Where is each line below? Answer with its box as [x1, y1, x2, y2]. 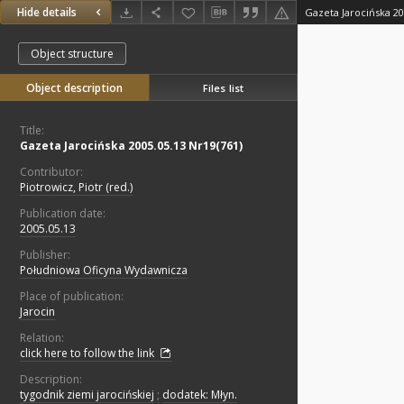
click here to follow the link [20, 345, 157, 362]
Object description [26, 80, 123, 96]
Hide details [17, 5, 77, 21]
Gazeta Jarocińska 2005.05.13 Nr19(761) [20, 138, 243, 154]
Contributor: [20, 164, 83, 180]
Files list [202, 80, 244, 95]
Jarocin [20, 304, 55, 320]
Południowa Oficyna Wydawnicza [20, 262, 188, 279]
